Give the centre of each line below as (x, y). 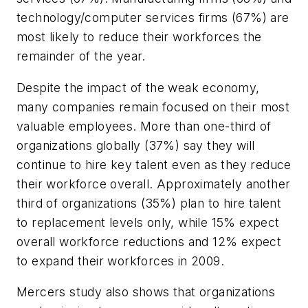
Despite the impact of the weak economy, (138, 87)
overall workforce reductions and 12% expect (149, 241)
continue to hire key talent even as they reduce (154, 164)
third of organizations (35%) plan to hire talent (149, 203)
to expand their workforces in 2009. (120, 261)
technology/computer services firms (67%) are (153, 17)
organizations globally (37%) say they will (136, 145)
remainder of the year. (81, 56)
